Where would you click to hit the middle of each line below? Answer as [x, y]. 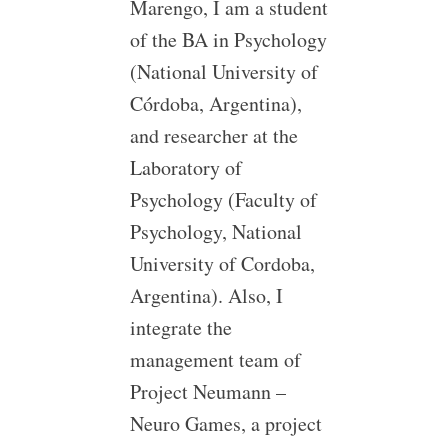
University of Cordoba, [222, 263]
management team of [215, 359]
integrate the [180, 327]
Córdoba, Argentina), [215, 103]
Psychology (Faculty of [223, 199]
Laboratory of [185, 167]
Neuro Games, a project [225, 423]
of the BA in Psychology [228, 39]
